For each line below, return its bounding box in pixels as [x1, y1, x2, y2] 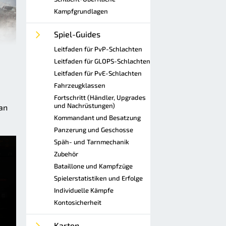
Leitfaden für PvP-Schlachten [54, 45, 142, 53]
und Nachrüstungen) [54, 101, 115, 109]
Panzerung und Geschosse [54, 126, 133, 134]
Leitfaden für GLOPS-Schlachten [54, 57, 150, 65]
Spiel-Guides [54, 29, 100, 39]
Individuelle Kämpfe [54, 186, 114, 194]
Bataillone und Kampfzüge [54, 162, 133, 170]
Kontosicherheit [54, 198, 101, 206]
